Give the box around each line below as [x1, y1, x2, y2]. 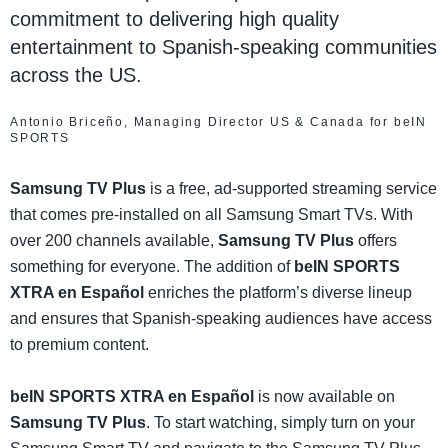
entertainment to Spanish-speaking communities [10, 36, 437, 59]
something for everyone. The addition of [10, 258, 294, 276]
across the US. [10, 64, 142, 87]
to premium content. [10, 336, 149, 354]
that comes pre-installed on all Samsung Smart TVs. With [10, 206, 413, 224]
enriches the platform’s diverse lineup [144, 284, 412, 302]
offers [354, 232, 397, 250]
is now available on [254, 388, 395, 406]
